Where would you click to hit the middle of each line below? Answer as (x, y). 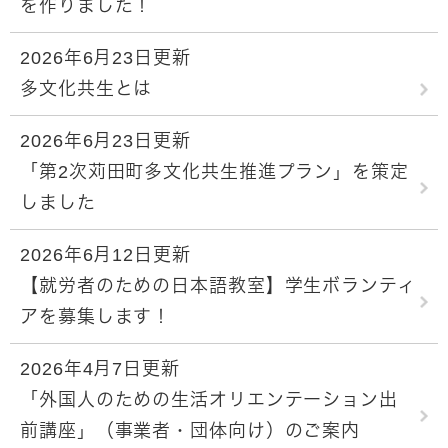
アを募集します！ (96, 316)
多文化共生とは (86, 88)
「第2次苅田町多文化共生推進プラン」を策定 (214, 171)
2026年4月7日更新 (100, 368)
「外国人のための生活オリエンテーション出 (209, 399)
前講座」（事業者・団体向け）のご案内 (190, 430)
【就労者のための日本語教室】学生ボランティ (218, 285)
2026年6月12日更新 (105, 254)
